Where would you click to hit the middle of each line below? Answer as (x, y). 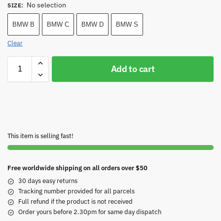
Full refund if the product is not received (75, 202)
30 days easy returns (48, 181)
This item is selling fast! (40, 136)
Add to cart (133, 69)
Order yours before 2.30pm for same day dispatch (90, 212)
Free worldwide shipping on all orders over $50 (77, 168)
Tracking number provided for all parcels (76, 191)
